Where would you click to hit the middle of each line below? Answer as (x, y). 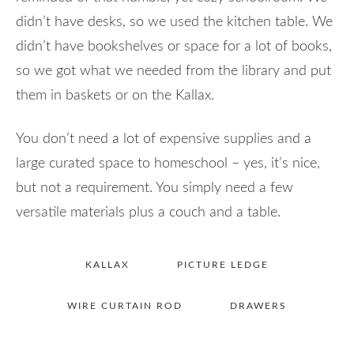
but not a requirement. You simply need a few (154, 188)
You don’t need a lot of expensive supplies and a (164, 139)
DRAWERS (258, 305)
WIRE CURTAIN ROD (125, 305)
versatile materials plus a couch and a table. (150, 212)
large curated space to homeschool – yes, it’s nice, (168, 163)
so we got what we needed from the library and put (173, 71)
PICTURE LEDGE (223, 264)
